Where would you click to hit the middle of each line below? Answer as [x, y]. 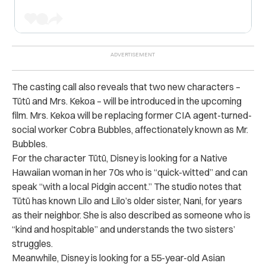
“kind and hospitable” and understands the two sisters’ [123, 229]
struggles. [32, 243]
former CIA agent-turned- [197, 115]
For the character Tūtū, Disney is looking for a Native [120, 158]
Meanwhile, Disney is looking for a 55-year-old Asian [118, 257]
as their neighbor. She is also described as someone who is [131, 215]
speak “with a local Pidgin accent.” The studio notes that [127, 186]
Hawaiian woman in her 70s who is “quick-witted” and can [130, 172]
